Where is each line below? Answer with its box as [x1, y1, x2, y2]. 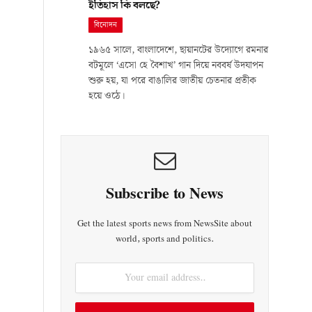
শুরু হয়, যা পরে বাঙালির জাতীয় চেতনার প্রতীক [88, 72, 256, 88]
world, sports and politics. [116, 231, 214, 247]
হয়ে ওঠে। [88, 88, 125, 104]
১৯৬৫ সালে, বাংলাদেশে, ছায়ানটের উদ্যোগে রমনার [88, 42, 268, 58]
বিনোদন [94, 18, 118, 31]
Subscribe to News [105, 181, 224, 206]
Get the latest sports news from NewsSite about [77, 216, 252, 231]
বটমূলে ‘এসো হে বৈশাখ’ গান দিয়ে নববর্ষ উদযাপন [88, 57, 263, 73]
